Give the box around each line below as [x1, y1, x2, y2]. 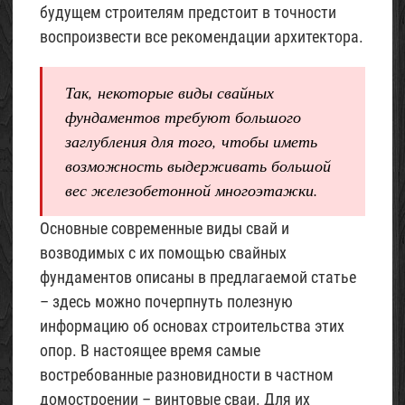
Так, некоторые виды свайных [65, 81, 274, 103]
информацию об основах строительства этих [40, 316, 344, 335]
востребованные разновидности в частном [40, 365, 334, 384]
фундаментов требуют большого [65, 106, 301, 127]
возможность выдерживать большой [65, 155, 331, 176]
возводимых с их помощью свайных [40, 243, 287, 262]
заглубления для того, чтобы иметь [65, 130, 317, 152]
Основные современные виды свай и [40, 219, 289, 238]
